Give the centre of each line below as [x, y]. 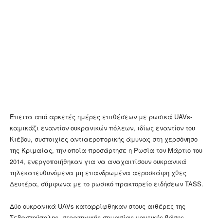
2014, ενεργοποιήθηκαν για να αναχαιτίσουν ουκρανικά [98, 162]
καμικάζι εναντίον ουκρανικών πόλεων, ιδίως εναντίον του [102, 128]
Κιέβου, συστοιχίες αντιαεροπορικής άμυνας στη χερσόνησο [104, 139]
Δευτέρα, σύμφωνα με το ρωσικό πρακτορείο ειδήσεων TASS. [107, 184]
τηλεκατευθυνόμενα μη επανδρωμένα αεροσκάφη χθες [98, 173]
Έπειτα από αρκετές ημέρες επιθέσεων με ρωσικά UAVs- [101, 117]
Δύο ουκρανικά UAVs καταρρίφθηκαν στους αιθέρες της [98, 206]
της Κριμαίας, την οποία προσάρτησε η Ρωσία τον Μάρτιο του [106, 150]
